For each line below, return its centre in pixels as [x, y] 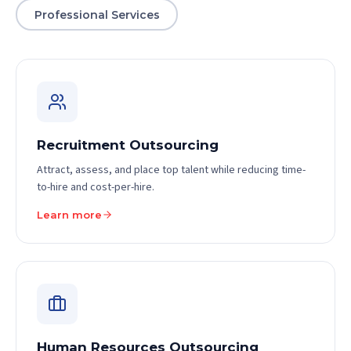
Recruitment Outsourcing [128, 145]
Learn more [69, 215]
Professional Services [97, 14]
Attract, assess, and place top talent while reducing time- [171, 170]
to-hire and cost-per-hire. [96, 187]
